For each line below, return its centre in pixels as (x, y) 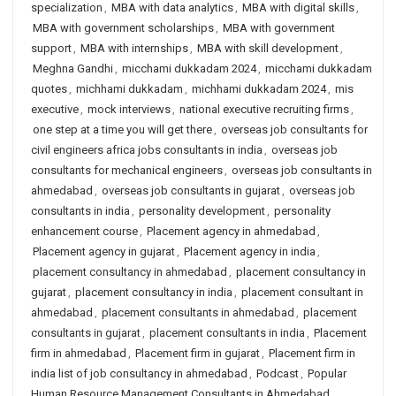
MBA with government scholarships (123, 28)
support (51, 48)
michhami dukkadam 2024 (259, 89)
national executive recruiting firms (264, 109)
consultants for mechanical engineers (127, 170)
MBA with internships (134, 48)
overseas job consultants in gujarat (191, 190)
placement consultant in (302, 292)
